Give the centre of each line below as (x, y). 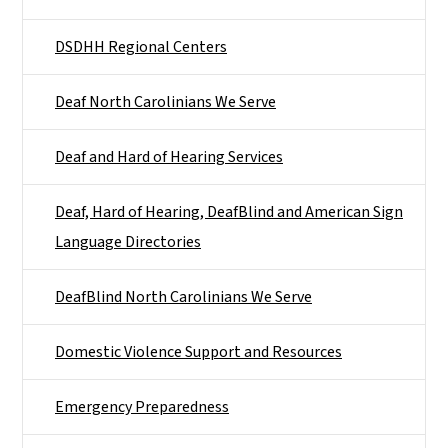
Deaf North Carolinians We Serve (165, 101)
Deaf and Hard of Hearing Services (169, 156)
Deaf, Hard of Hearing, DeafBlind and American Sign (229, 211)
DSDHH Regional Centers (141, 46)
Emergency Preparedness (142, 406)
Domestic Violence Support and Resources (198, 351)
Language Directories (128, 241)
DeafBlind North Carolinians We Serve (183, 296)
